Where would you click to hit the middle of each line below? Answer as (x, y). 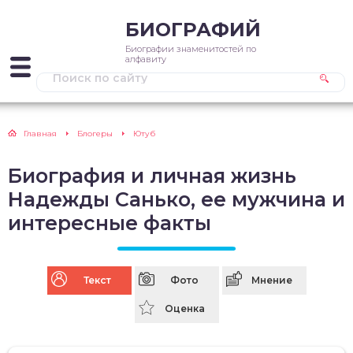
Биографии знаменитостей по (191, 49)
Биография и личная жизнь (152, 176)
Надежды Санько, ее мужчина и (176, 199)
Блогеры (95, 134)
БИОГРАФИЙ (193, 30)
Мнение (272, 280)
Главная (40, 134)
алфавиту (146, 59)
